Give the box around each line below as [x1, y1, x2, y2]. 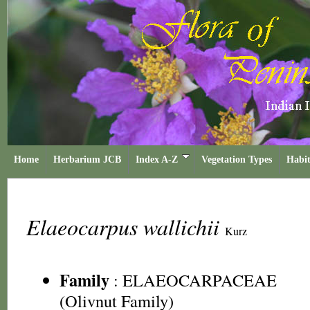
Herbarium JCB [53, 154, 121, 165]
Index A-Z [136, 154, 178, 165]
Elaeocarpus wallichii [26, 212, 225, 241]
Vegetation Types [201, 154, 272, 165]
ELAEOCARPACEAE [122, 268, 277, 291]
